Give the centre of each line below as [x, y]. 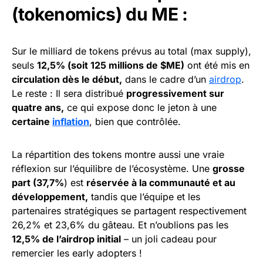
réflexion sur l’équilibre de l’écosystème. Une [112, 169]
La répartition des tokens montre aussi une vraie [118, 155]
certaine [32, 122]
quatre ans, [38, 108]
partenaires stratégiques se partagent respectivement [129, 211]
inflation [71, 122]
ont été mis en [217, 65]
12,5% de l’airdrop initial [66, 239]
